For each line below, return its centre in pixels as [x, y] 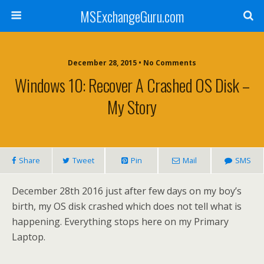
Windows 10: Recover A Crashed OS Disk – [132, 85]
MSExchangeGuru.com [132, 16]
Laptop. [30, 237]
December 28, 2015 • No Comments [132, 63]
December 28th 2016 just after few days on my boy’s [127, 191]
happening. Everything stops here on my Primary [120, 222]
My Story [132, 107]
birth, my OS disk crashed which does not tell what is [127, 206]
